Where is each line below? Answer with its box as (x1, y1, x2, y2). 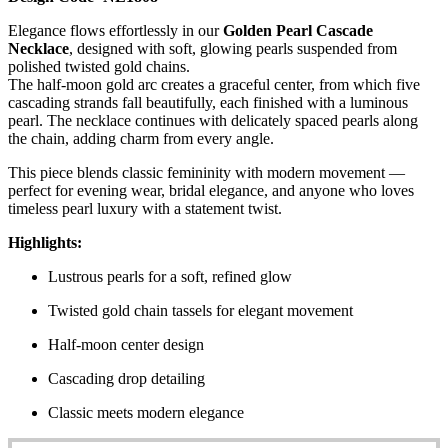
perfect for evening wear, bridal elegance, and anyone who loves (8, 182, 414, 199)
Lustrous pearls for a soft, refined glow (48, 268, 292, 285)
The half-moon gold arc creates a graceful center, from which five (8, 76, 420, 93)
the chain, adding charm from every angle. (8, 130, 274, 147)
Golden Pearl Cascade (223, 22, 373, 39)
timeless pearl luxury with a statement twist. (8, 200, 282, 217)
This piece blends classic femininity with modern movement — (8, 164, 405, 181)
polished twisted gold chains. (8, 58, 190, 75)
